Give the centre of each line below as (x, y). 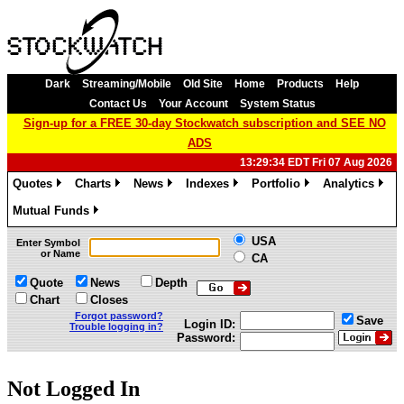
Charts (93, 184)
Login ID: (210, 324)
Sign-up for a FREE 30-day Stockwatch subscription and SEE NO (204, 123)
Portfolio (276, 184)
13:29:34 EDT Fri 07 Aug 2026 (316, 162)
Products (300, 84)
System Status (277, 104)
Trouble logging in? (116, 326)
